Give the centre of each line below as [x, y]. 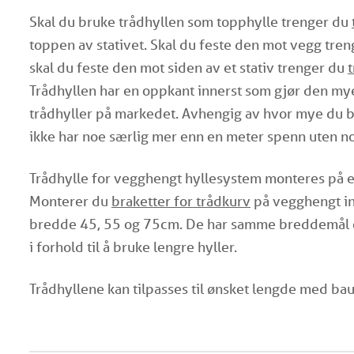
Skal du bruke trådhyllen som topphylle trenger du [190, 21]
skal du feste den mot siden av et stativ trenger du [188, 67]
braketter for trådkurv [181, 201]
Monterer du [70, 201]
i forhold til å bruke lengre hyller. [133, 247]
